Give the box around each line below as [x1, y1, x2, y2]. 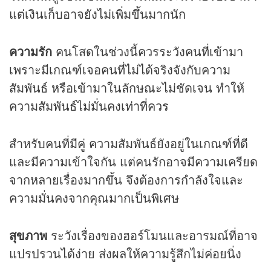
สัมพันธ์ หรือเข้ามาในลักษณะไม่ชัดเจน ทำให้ [9, 79, 244, 97]
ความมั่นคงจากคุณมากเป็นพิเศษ [9, 189, 179, 207]
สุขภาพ [9, 226, 51, 244]
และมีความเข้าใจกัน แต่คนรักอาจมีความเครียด [9, 152, 258, 171]
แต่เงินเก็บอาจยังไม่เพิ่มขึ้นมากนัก [9, 5, 186, 23]
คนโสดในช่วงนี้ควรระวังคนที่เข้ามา [52, 42, 243, 60]
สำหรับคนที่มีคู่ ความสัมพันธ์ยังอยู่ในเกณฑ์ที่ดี [9, 134, 248, 152]
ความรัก [9, 42, 52, 60]
